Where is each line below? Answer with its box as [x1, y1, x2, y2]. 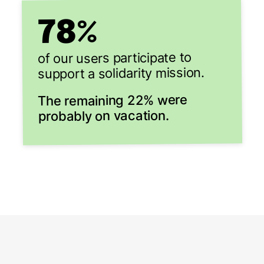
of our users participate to [37, 49, 192, 67]
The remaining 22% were [38, 92, 188, 109]
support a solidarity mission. [37, 64, 204, 82]
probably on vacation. [38, 107, 169, 124]
